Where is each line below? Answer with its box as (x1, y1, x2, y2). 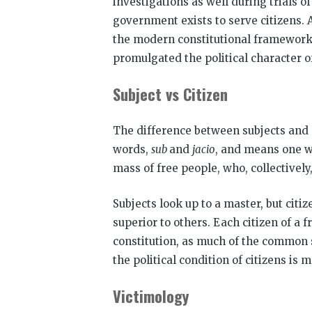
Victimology (113, 283, 189, 308)
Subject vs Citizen (113, 81, 228, 106)
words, (113, 142, 151, 156)
